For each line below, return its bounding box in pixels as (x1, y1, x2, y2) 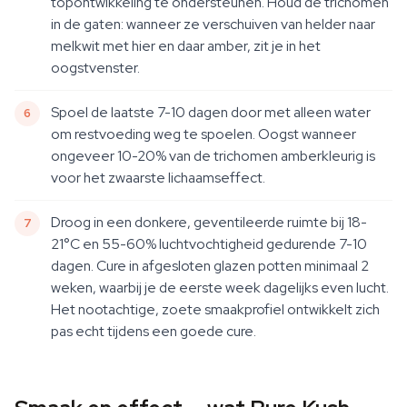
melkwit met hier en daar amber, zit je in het (51, 36, 321, 55)
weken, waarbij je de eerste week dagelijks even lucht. (51, 278, 389, 297)
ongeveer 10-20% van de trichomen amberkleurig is (51, 146, 375, 165)
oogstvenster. (51, 58, 140, 77)
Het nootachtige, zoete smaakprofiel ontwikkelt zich (51, 300, 380, 319)
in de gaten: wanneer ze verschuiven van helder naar (51, 15, 375, 34)
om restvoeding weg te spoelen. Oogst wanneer (51, 124, 356, 144)
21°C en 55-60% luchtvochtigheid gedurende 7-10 (51, 234, 367, 253)
